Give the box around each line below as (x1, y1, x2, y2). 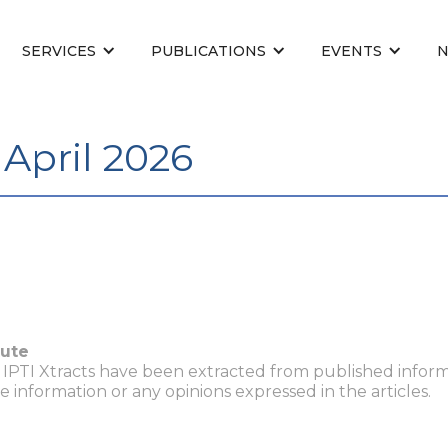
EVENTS (321, 41, 382, 60)
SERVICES (22, 41, 96, 60)
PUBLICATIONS (151, 41, 266, 60)
